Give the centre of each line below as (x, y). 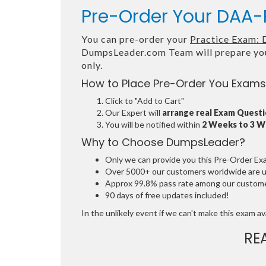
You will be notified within (153, 124)
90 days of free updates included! (167, 195)
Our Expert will (134, 113)
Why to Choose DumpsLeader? (163, 142)
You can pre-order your (136, 39)
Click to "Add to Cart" (145, 101)
